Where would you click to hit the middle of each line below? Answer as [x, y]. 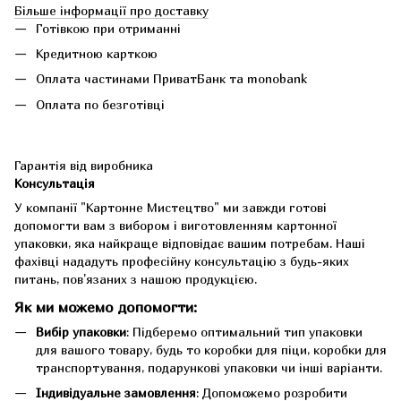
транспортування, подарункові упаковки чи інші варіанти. [209, 367]
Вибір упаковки [81, 331]
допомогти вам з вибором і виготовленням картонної [175, 226]
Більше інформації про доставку [111, 10]
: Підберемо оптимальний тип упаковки [244, 331]
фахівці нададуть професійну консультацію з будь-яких [182, 261]
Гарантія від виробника [84, 166]
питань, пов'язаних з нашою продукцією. [136, 279]
